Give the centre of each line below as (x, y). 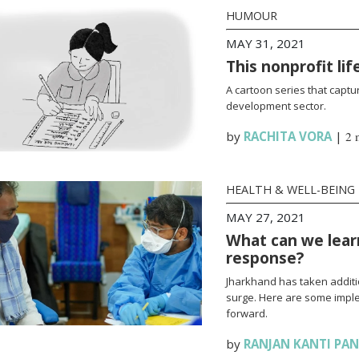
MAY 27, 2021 (265, 217)
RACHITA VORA (287, 136)
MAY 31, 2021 (265, 43)
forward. (246, 313)
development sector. (276, 106)
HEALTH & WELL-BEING (290, 190)
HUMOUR (251, 16)
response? (264, 258)
